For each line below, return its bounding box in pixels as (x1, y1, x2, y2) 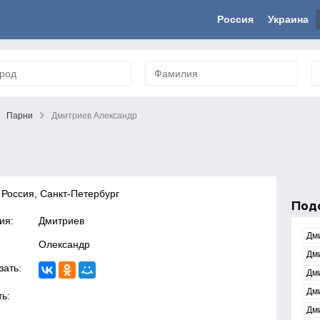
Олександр (39, 239, 91, 250)
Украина (268, 14, 309, 25)
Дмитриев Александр (51, 111, 137, 121)
